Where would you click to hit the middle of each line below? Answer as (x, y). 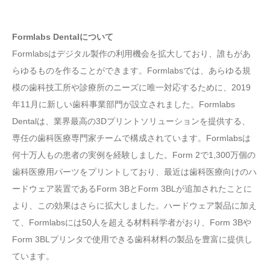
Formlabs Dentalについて (63, 36)
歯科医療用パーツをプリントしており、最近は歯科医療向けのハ (134, 171)
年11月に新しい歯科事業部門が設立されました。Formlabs (124, 104)
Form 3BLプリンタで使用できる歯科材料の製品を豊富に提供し (132, 239)
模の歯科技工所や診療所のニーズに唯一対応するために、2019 (131, 87)
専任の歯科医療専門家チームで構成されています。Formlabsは (131, 138)
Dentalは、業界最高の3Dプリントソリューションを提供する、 (131, 121)
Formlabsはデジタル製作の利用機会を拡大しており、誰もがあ (131, 53)
